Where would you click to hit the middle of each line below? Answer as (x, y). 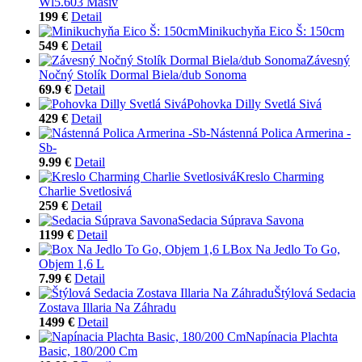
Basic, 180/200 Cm (88, 351)
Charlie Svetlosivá (85, 191)
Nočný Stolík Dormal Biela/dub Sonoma (143, 74)
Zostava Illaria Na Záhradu (107, 307)
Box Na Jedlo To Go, (285, 249)
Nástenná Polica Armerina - (280, 133)
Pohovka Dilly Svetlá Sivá (254, 103)
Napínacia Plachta (292, 336)
